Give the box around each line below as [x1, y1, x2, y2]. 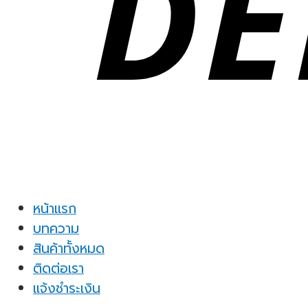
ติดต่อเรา [33, 258, 84, 279]
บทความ [33, 219, 79, 239]
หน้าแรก [33, 199, 76, 219]
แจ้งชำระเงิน [33, 278, 100, 299]
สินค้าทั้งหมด [33, 239, 104, 259]
